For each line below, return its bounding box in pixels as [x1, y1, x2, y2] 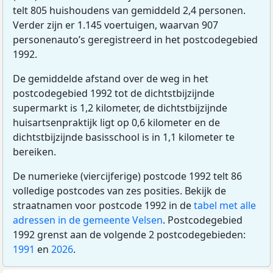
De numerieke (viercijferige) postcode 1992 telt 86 [13, 169, 242, 183]
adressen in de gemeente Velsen [13, 213, 163, 227]
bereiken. [13, 145, 56, 159]
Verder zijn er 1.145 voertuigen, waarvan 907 [13, 18, 218, 32]
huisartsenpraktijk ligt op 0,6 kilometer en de [13, 116, 220, 130]
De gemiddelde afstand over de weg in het [13, 72, 208, 86]
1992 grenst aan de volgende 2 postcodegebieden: [13, 228, 246, 242]
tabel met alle [194, 199, 256, 213]
